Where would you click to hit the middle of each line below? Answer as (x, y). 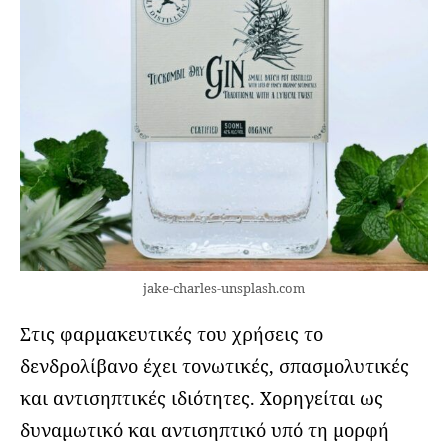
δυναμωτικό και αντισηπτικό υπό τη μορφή (204, 430)
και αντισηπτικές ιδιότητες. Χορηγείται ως (201, 398)
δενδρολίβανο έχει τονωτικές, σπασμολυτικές (214, 366)
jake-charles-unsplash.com (224, 288)
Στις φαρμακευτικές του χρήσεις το (171, 334)
